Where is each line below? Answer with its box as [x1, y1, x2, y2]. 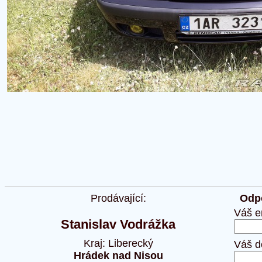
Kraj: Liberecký [83, 237, 153, 249]
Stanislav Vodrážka [61, 217, 175, 232]
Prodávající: [90, 192, 146, 204]
